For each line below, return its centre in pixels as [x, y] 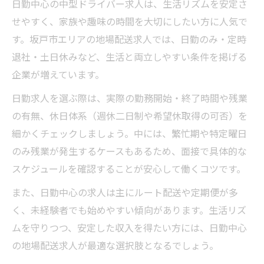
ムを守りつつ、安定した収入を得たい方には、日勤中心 [129, 227]
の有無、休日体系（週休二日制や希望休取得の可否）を [130, 115]
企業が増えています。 [58, 74]
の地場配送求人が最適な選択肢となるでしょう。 [115, 245]
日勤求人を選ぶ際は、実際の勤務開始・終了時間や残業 [130, 98]
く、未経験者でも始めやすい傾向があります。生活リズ [129, 210]
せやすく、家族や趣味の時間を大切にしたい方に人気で [130, 21]
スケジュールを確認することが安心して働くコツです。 [129, 169]
